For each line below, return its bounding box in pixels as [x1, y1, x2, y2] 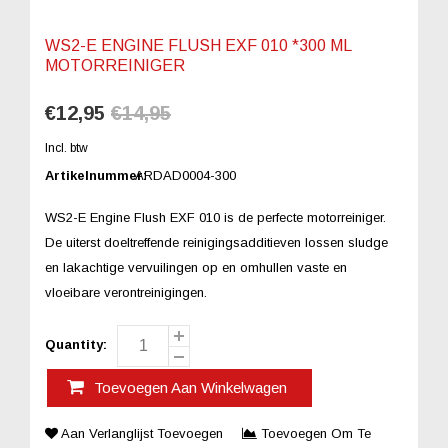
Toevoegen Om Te [257, 425, 371, 441]
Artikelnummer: [45, 167, 147, 183]
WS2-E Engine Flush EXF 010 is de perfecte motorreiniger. [45, 209, 386, 225]
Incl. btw [45, 140, 88, 155]
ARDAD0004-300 [134, 167, 236, 183]
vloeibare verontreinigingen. [45, 284, 207, 300]
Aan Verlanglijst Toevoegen [58, 425, 227, 441]
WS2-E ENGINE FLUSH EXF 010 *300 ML [45, 36, 351, 54]
